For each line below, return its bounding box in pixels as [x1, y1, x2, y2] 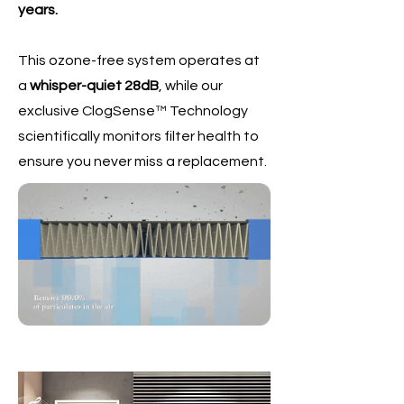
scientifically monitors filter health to [18, 129, 259, 143]
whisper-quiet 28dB [30, 78, 159, 93]
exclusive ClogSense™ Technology [18, 104, 248, 118]
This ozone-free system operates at [18, 53, 260, 68]
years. [18, 3, 58, 17]
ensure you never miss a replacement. [18, 154, 267, 169]
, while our [159, 78, 223, 93]
